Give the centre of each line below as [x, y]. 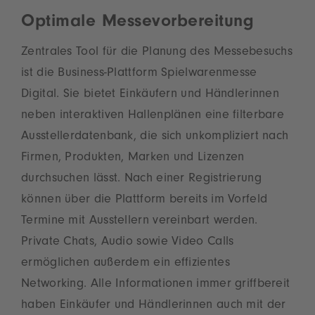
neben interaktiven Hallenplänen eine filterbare [153, 116]
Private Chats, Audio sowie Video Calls [128, 243]
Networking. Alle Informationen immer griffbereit [156, 285]
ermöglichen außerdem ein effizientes [126, 264]
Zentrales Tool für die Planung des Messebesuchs [157, 53]
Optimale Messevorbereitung [141, 23]
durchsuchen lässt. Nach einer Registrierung [141, 180]
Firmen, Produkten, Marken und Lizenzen [133, 159]
